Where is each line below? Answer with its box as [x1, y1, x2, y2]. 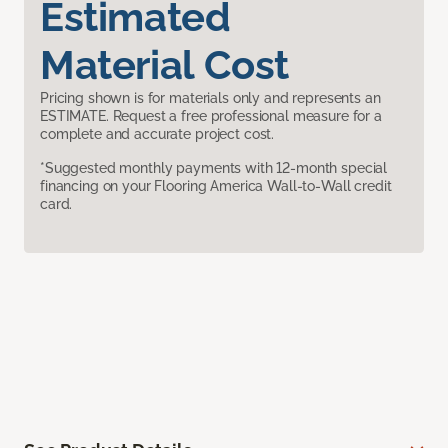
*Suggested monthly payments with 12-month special [40, 160, 388, 177]
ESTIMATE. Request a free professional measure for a [40, 108, 382, 125]
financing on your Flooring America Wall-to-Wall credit [40, 178, 392, 195]
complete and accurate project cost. [40, 126, 275, 143]
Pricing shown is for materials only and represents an [40, 90, 381, 107]
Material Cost [40, 41, 289, 89]
